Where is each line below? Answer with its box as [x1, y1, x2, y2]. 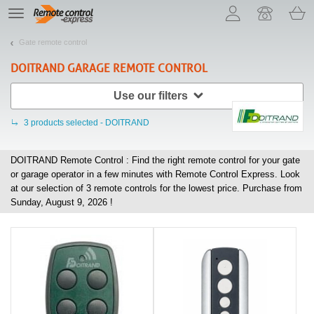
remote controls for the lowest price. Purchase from [91, 182, 302, 193]
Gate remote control [19, 37, 87, 46]
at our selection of [11, 182, 86, 193]
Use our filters [114, 89, 188, 102]
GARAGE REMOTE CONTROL [64, 61, 207, 75]
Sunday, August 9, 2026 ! [11, 196, 113, 207]
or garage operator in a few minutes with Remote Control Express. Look [11, 168, 300, 179]
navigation [15, 18, 49, 26]
